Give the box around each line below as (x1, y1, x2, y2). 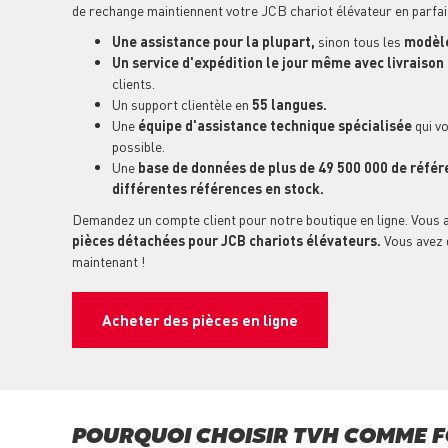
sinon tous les (318, 32, 401, 51)
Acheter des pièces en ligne (102, 310, 298, 331)
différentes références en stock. (112, 179, 324, 198)
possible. (112, 137, 165, 156)
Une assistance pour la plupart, (112, 32, 318, 51)
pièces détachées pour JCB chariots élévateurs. (72, 231, 381, 250)
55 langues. (249, 95, 327, 114)
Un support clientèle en (112, 95, 249, 114)
